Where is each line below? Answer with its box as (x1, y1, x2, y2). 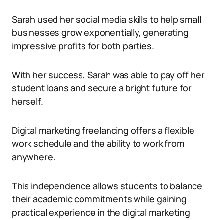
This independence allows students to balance (12, 180, 203, 192)
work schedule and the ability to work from (12, 137, 185, 149)
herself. (12, 95, 43, 107)
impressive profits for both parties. (12, 40, 154, 52)
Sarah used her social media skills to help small (12, 13, 201, 25)
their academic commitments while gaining (12, 193, 187, 205)
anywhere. (12, 151, 55, 163)
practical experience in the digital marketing (12, 206, 190, 218)
